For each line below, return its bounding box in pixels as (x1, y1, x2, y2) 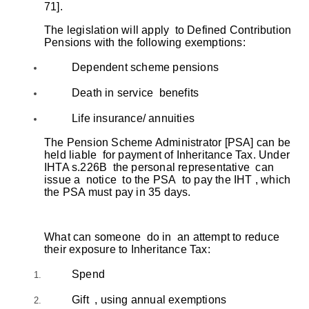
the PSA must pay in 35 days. (44, 186, 191, 198)
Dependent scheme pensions (72, 61, 219, 73)
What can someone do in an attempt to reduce (44, 230, 280, 243)
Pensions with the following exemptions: (44, 36, 246, 48)
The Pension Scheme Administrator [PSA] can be (44, 136, 291, 148)
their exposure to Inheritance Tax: (44, 243, 210, 255)
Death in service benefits (72, 86, 199, 99)
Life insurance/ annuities (72, 112, 195, 124)
